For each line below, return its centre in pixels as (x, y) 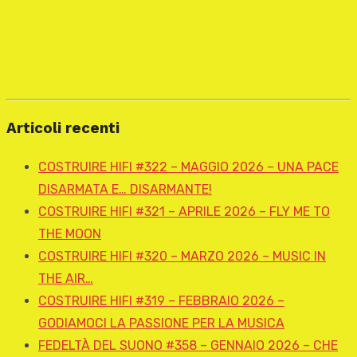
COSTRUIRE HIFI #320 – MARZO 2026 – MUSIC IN (182, 256)
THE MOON (70, 233)
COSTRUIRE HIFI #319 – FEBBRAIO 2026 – (161, 300)
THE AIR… (66, 278)
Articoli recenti (63, 128)
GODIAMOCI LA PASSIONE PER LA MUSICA (161, 323)
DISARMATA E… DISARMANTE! (125, 189)
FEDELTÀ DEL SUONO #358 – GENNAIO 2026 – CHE (188, 345)
